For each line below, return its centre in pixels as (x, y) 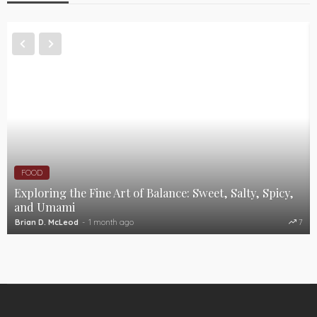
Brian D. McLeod (47, 222)
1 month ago (111, 222)
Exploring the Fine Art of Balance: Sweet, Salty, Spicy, (154, 192)
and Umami (45, 206)
